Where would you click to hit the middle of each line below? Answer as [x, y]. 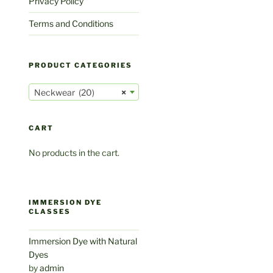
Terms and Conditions [71, 23]
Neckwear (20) [65, 93]
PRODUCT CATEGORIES [81, 65]
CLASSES [50, 212]
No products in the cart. [74, 153]
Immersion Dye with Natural [83, 241]
